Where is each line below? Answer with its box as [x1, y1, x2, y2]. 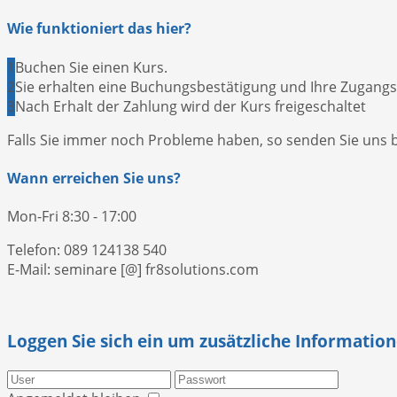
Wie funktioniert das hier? [7, 19, 191, 39]
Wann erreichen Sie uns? [7, 167, 181, 188]
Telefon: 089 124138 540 [7, 240, 167, 261]
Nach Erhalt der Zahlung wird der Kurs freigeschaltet [15, 96, 370, 116]
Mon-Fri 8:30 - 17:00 [7, 206, 136, 227]
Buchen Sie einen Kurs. [15, 57, 167, 77]
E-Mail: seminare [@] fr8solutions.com [7, 260, 259, 280]
